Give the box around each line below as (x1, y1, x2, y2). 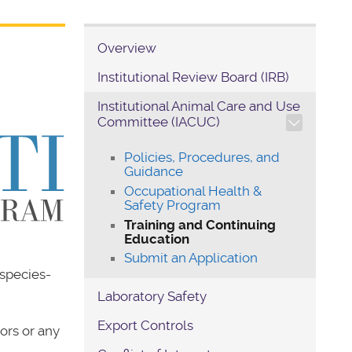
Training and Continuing (124, 216, 277, 233)
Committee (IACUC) (97, 114, 221, 130)
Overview (97, 40, 157, 57)
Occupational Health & (124, 182, 262, 199)
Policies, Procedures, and (124, 148, 280, 165)
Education (124, 230, 190, 247)
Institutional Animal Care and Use (97, 98, 301, 115)
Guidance (124, 163, 184, 179)
